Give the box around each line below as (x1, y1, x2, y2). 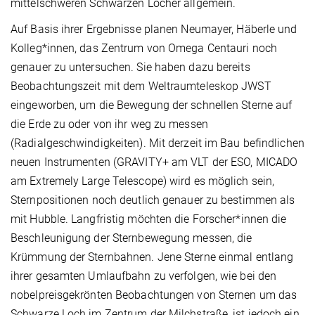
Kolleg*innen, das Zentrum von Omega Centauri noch (11, 41, 277, 55)
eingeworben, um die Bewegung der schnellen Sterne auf (11, 98, 292, 112)
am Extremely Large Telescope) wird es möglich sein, (11, 174, 275, 188)
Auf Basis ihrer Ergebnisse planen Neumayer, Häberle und (11, 22, 297, 36)
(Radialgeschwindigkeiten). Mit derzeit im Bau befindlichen (11, 136, 304, 150)
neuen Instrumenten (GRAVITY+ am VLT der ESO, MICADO (11, 155, 298, 169)
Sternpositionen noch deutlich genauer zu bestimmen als (11, 193, 295, 207)
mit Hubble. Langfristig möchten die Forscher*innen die (11, 212, 287, 226)
